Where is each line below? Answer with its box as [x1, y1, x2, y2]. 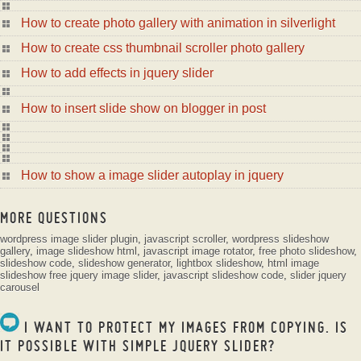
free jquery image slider [49, 269, 157, 282]
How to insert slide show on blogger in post [21, 102, 266, 116]
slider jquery [290, 269, 346, 282]
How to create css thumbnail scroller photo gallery [21, 41, 305, 56]
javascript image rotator [143, 245, 252, 258]
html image [268, 257, 319, 270]
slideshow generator [78, 257, 170, 270]
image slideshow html [36, 245, 137, 258]
